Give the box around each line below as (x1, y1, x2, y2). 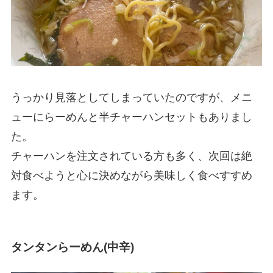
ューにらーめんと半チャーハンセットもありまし (10, 111, 252, 124)
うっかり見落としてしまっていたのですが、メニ (10, 91, 252, 104)
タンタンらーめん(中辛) (10, 240, 146, 253)
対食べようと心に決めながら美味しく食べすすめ (10, 169, 252, 182)
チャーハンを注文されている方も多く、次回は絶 (10, 150, 252, 163)
